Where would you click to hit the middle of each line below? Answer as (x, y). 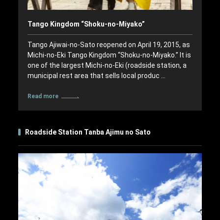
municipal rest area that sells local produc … (96, 76)
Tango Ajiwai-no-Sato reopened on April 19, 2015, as (109, 45)
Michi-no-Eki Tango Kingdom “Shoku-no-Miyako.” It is (109, 55)
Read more (43, 96)
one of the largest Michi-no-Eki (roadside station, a (107, 66)
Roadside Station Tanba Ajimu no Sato (88, 132)
